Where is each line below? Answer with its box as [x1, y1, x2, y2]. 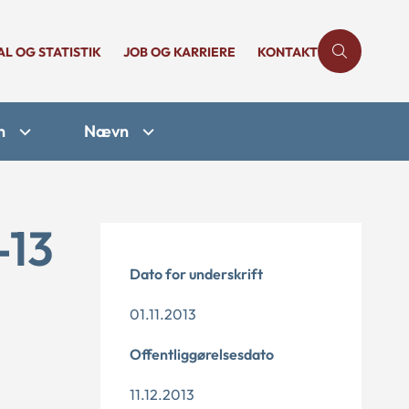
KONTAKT [257, 44, 318, 60]
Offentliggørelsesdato [130, 345, 274, 363]
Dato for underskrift [130, 265, 263, 283]
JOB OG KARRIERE [123, 44, 236, 60]
